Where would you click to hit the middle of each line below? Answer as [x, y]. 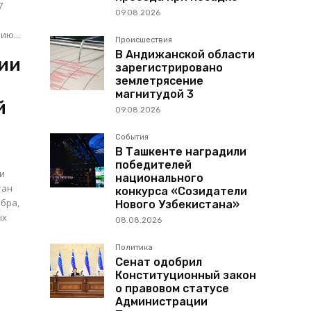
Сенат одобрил [159, 262]
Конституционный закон [186, 276]
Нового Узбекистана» [177, 205]
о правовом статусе [172, 289]
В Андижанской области [185, 55]
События [132, 137]
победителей [153, 165]
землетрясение [159, 81]
